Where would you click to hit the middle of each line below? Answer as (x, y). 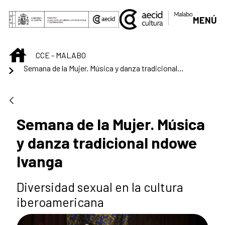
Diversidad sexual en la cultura (100, 187)
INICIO (36, 53)
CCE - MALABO (61, 55)
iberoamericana (60, 202)
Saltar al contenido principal (58, 11)
